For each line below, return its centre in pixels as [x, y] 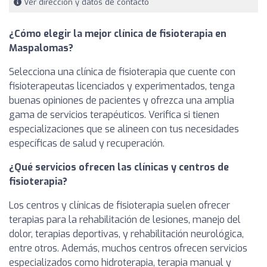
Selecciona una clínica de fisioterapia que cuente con [122, 72]
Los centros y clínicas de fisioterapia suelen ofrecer [119, 206]
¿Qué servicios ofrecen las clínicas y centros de [119, 167]
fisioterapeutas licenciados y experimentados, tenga [122, 86]
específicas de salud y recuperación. [87, 144]
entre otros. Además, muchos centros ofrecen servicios [128, 249]
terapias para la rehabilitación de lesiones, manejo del [125, 220]
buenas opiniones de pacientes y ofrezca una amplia [122, 101]
